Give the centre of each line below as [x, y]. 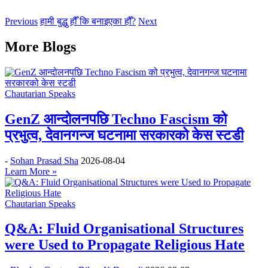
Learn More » [31, 171]
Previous [21, 21]
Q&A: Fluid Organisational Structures [124, 229]
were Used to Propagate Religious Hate [125, 245]
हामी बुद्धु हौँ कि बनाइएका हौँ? [88, 21]
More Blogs [40, 46]
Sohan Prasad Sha [44, 160]
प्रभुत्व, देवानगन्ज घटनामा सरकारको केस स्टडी [124, 135]
